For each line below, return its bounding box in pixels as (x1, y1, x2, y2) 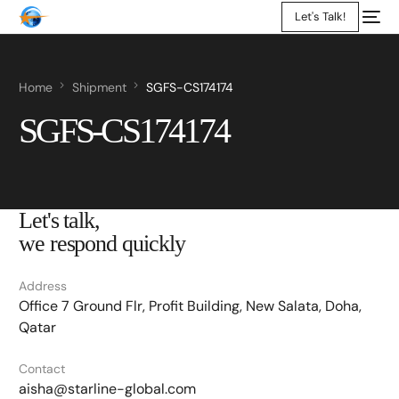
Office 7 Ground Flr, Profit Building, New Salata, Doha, (18, 297, 362, 315)
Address (18, 278, 67, 294)
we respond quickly (18, 231, 185, 256)
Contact (18, 361, 65, 377)
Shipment (72, 79, 127, 95)
